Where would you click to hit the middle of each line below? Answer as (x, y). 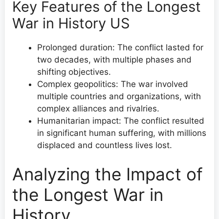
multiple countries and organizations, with (119, 96)
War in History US (71, 23)
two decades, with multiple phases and (114, 59)
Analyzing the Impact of (108, 174)
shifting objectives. (74, 72)
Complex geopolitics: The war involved (113, 84)
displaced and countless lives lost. (105, 145)
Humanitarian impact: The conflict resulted (121, 120)
